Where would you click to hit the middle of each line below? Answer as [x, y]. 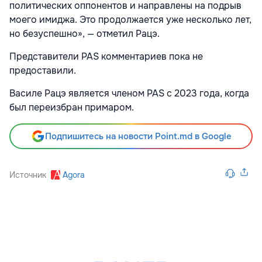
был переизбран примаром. [72, 107]
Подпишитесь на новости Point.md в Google [138, 136]
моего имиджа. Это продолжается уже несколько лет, [130, 19]
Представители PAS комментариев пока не [106, 56]
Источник [28, 175]
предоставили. [43, 70]
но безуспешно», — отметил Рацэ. [85, 33]
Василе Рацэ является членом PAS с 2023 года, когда [129, 93]
